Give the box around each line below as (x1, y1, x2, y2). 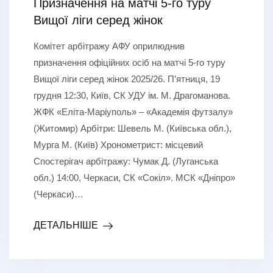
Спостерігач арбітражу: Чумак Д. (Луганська (34, 155, 218, 166)
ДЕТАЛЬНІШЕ (34, 219, 98, 230)
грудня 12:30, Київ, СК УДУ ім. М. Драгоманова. (34, 90, 230, 101)
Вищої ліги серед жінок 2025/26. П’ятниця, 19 (34, 73, 220, 84)
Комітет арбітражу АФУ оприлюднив (34, 40, 185, 51)
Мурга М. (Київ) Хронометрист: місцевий (34, 139, 203, 150)
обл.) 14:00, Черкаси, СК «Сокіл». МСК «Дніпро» (34, 172, 235, 183)
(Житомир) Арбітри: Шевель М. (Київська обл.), (34, 122, 232, 133)
